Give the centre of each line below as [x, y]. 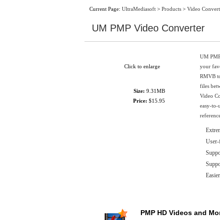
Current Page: [106, 9]
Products [171, 9]
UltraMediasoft [139, 9]
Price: [140, 101]
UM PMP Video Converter [148, 28]
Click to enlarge [142, 66]
